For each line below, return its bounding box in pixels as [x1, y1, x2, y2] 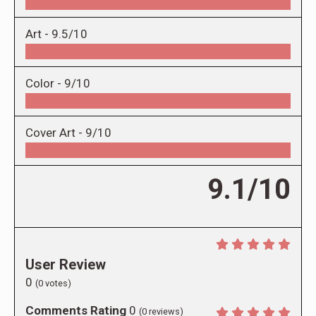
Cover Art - [25, 126, 85, 140]
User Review [25, 256, 106, 274]
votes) [43, 278, 71, 289]
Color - [25, 76, 64, 91]
